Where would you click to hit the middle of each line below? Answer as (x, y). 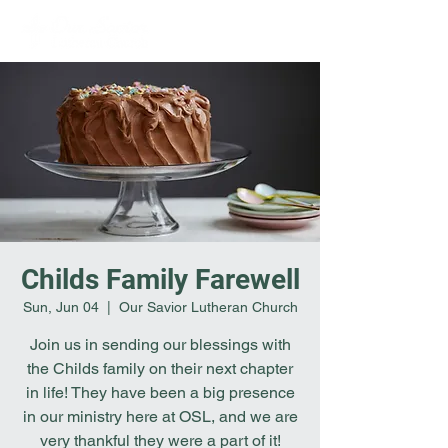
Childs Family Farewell (160, 279)
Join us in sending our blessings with (160, 344)
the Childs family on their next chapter (160, 368)
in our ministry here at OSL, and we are (160, 416)
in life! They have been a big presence (160, 392)
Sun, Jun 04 (60, 307)
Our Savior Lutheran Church (208, 307)
